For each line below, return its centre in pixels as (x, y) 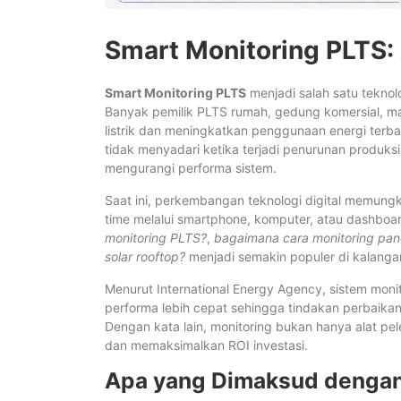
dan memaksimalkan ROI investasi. (206, 345)
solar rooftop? (145, 256)
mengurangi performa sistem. (191, 167)
